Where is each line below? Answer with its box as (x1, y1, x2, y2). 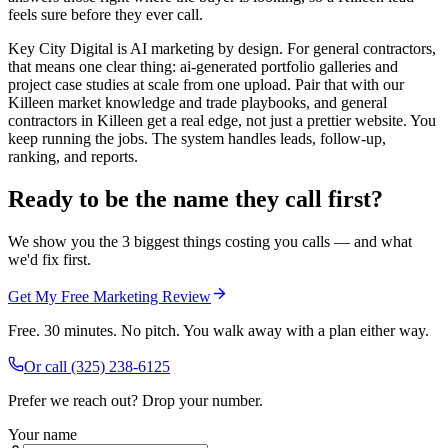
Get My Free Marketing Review (8, 287, 211, 305)
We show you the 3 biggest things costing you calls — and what (8, 232, 412, 250)
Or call (24, 357, 71, 375)
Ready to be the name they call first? (8, 185, 383, 212)
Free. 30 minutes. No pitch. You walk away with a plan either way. (8, 321, 429, 339)
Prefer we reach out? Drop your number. (8, 391, 263, 409)
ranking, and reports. (8, 148, 138, 166)
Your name (8, 425, 77, 443)
